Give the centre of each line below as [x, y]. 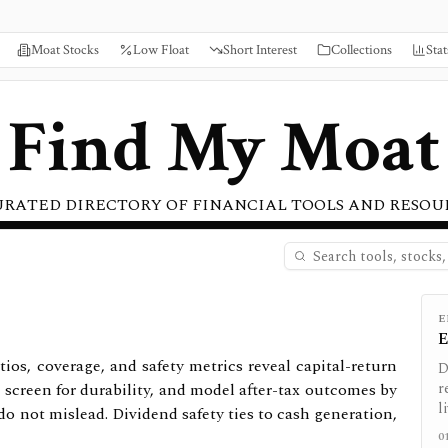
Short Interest [260, 50]
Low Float [161, 50]
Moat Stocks [65, 50]
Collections [361, 50]
